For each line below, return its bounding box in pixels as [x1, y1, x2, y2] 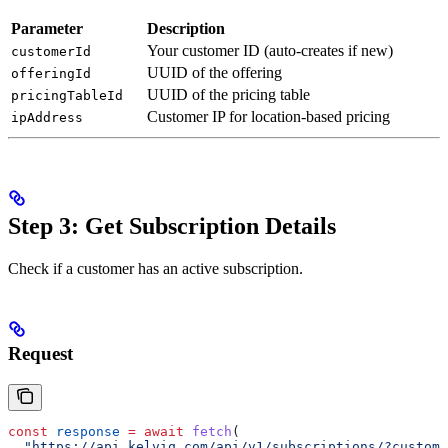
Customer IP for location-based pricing [147, 108, 390, 126]
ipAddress [11, 110, 83, 126]
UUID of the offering [147, 64, 282, 82]
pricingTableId [11, 88, 123, 104]
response [48, 423, 120, 439]
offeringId [11, 66, 91, 82]
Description [147, 20, 225, 38]
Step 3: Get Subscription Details [8, 212, 336, 239]
